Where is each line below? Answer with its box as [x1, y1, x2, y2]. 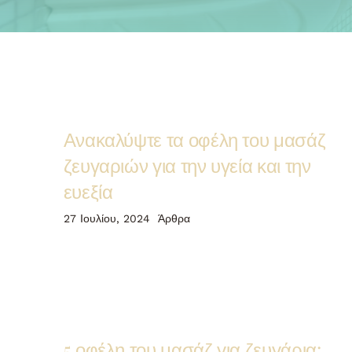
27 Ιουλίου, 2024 [63, 211, 150, 225]
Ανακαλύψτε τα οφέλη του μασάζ [63, 126, 326, 152]
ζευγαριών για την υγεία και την [63, 152, 311, 178]
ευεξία [63, 178, 113, 203]
